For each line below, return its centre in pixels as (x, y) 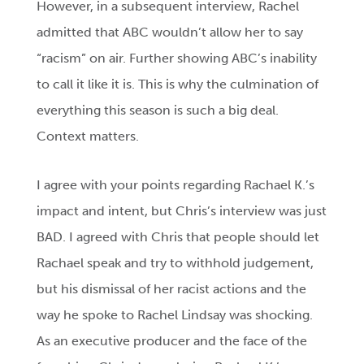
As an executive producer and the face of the (172, 341)
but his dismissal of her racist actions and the (172, 289)
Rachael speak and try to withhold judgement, (175, 263)
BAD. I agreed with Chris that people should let (178, 237)
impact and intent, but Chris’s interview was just (182, 211)
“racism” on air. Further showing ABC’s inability (177, 58)
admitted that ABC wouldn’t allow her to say (170, 32)
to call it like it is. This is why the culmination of (178, 84)
